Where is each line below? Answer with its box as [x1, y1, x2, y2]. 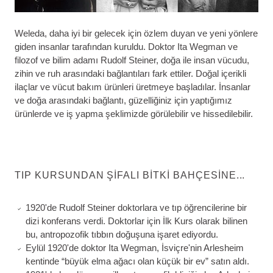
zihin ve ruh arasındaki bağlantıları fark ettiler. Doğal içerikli [15, 68, 246, 79]
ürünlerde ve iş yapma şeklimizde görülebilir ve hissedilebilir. [15, 108, 253, 119]
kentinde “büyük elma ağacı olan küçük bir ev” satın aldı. [25, 256, 249, 267]
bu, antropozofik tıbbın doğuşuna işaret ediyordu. [25, 229, 218, 240]
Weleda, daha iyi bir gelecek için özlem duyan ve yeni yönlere [15, 28, 258, 39]
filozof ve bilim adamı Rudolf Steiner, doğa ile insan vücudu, [15, 55, 249, 66]
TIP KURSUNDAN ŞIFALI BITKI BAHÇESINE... [15, 170, 246, 181]
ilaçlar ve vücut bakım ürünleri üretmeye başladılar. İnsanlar [15, 82, 250, 93]
